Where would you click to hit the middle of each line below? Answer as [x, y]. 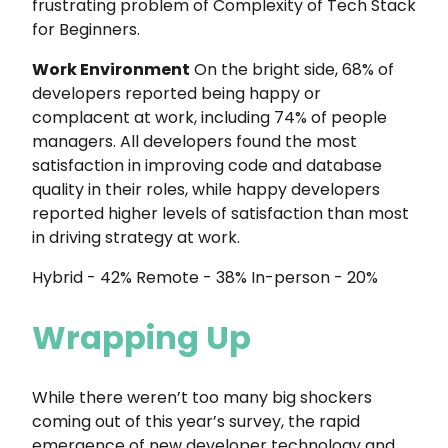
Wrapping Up [141, 337]
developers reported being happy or [176, 93]
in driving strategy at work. [136, 237]
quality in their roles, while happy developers [206, 189]
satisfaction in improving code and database [207, 165]
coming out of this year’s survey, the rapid [196, 421]
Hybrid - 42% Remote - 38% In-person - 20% [205, 277]
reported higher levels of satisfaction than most [220, 213]
